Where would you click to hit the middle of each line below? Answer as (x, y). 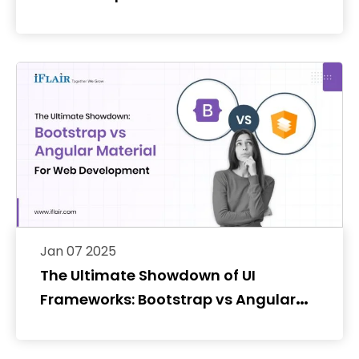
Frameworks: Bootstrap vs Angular (168, 300)
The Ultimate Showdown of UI (148, 276)
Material (71, 324)
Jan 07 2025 (78, 252)
